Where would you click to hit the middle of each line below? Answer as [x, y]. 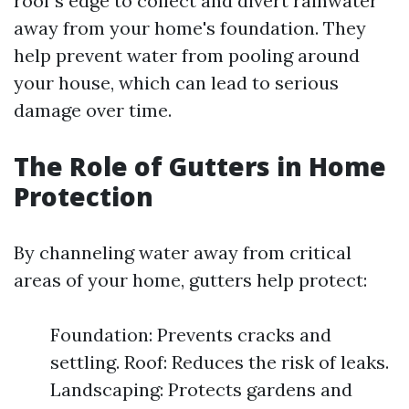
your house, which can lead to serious [176, 83]
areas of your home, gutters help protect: [190, 280]
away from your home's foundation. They [190, 28]
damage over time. [93, 110]
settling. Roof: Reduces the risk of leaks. [220, 362]
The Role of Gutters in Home [200, 166]
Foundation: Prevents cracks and [191, 335]
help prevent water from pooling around [187, 55]
